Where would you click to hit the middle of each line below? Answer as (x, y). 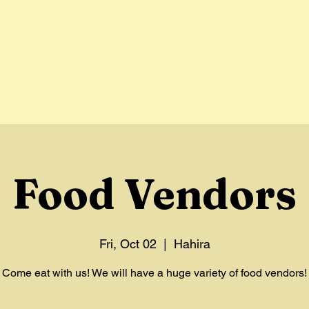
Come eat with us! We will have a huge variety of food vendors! (154, 273)
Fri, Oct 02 (128, 244)
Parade (197, 43)
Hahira (192, 244)
